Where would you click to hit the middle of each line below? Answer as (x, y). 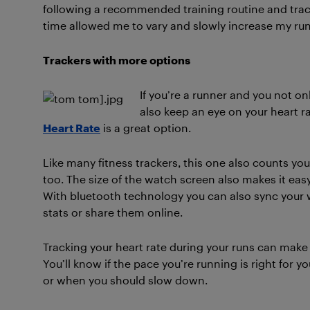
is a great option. (146, 128)
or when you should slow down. (125, 280)
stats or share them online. (113, 212)
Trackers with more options (117, 60)
